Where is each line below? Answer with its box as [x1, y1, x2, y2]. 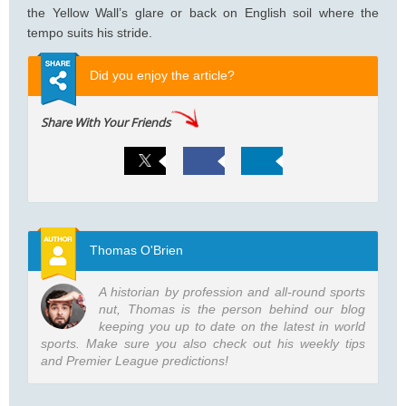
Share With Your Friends [41, 113, 170, 130]
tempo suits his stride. [27, 24, 152, 40]
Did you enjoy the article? [90, 67, 235, 82]
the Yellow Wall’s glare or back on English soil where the [27, 5, 379, 20]
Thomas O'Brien [90, 242, 183, 257]
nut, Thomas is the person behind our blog [99, 301, 365, 316]
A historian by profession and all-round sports [99, 284, 365, 299]
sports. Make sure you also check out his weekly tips [41, 335, 365, 351]
